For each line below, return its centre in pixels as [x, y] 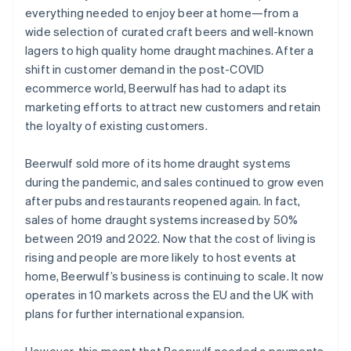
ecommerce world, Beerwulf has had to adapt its [156, 87]
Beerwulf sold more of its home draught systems [158, 163]
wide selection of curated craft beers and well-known [170, 31]
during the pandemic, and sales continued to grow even [175, 181]
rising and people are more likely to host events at [161, 257]
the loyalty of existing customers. [116, 125]
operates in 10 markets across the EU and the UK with [170, 294]
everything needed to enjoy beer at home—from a [162, 12]
